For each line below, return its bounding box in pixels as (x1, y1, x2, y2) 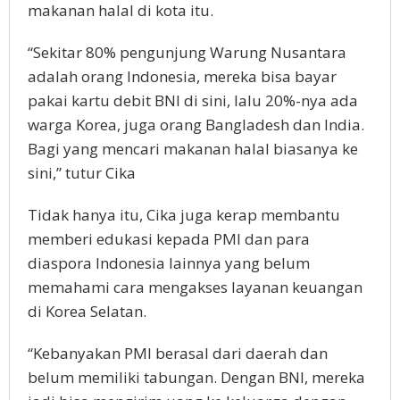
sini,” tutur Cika (28, 162, 136, 184)
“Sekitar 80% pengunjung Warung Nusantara (28, 42, 346, 63)
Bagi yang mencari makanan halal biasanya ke (28, 138, 358, 160)
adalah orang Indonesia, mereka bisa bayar (28, 66, 337, 87)
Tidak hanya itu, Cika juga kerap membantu (28, 204, 340, 226)
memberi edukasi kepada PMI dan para (28, 229, 310, 250)
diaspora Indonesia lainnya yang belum (28, 253, 310, 274)
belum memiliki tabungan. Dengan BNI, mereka (28, 367, 365, 388)
